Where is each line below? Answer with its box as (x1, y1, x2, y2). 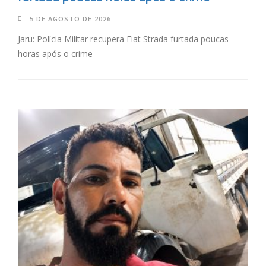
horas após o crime (18, 48, 93, 60)
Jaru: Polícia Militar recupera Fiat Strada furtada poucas (18, 33, 229, 45)
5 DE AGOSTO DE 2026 (30, 14, 111, 24)
